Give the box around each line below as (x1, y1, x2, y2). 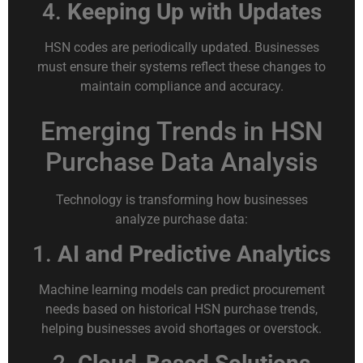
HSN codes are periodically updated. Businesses (44, 40, 319, 56)
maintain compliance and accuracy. (79, 79, 284, 95)
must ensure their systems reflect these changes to (37, 59, 326, 75)
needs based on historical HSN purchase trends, (45, 301, 318, 317)
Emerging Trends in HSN (40, 115, 323, 147)
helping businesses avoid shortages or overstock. (41, 320, 322, 336)
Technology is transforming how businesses (55, 191, 308, 207)
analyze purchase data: (115, 211, 248, 227)
